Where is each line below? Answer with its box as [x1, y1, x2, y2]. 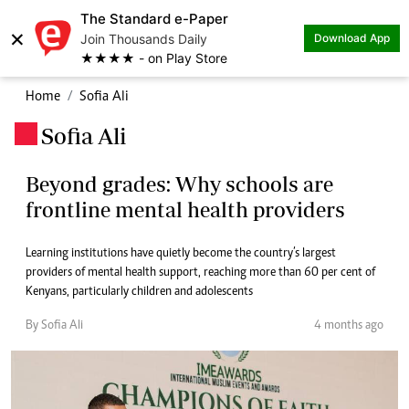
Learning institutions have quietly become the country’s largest [26, 247, 336, 260]
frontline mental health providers [26, 197, 345, 222]
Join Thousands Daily [80, 31, 207, 47]
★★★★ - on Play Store [80, 50, 227, 66]
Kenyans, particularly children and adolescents [26, 286, 253, 299]
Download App [314, 31, 390, 45]
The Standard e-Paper [80, 10, 228, 27]
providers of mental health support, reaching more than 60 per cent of [26, 267, 375, 279]
